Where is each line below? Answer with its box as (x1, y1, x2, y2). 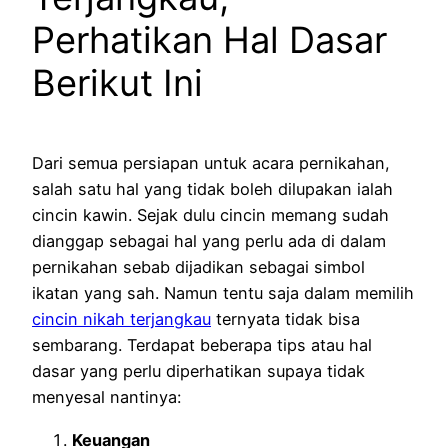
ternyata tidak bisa (211, 309, 360, 330)
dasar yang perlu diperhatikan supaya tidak (32, 361, 365, 382)
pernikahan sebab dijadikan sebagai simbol (32, 257, 365, 278)
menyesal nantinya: (32, 387, 181, 408)
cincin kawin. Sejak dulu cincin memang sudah (32, 205, 389, 226)
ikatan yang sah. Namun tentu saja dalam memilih (32, 283, 414, 304)
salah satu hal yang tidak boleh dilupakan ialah (32, 179, 393, 200)
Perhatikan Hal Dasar (32, 18, 387, 63)
